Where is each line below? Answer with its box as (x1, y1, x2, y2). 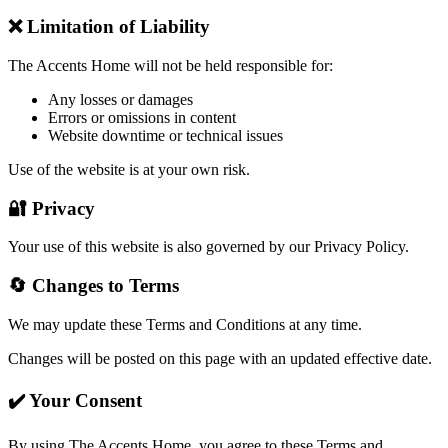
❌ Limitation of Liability (8, 16, 210, 38)
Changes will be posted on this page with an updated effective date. (8, 349, 432, 367)
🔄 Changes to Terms (8, 275, 179, 297)
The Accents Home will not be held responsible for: (8, 57, 333, 75)
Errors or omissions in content (48, 109, 236, 127)
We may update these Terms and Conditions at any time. (8, 315, 362, 333)
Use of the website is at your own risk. (8, 161, 250, 179)
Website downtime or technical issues (48, 127, 283, 145)
